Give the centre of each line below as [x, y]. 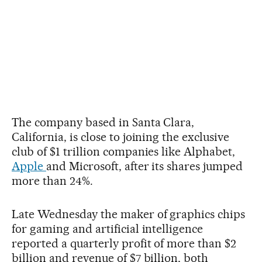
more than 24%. [52, 180]
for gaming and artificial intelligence [108, 228]
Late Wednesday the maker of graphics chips [129, 214]
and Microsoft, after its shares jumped [144, 166]
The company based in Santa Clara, [103, 122]
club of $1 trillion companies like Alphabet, [124, 151]
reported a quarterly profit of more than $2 [124, 243]
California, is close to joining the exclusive [121, 137]
